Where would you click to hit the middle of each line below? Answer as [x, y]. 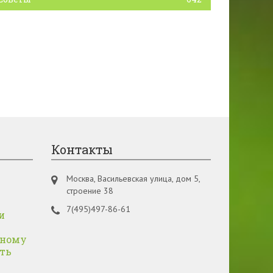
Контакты [82, 149]
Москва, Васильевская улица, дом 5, [133, 179]
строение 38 [90, 191]
